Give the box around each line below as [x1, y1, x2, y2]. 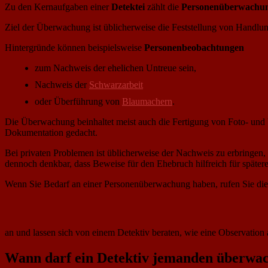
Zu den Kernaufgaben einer [5, 1, 111, 12]
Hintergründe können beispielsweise [5, 42, 144, 53]
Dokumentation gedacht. [5, 127, 98, 138]
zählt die [145, 1, 181, 12]
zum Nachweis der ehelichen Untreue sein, [35, 62, 196, 73]
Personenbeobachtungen [144, 42, 244, 53]
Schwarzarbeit [89, 79, 143, 90]
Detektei [111, 1, 145, 12]
